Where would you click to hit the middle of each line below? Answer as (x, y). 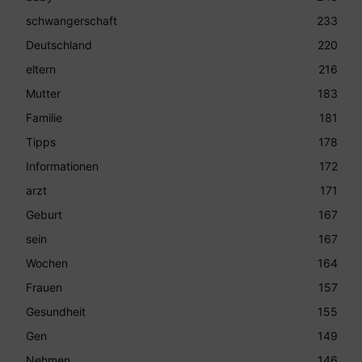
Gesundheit (56, 311)
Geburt (44, 214)
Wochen (47, 263)
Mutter (43, 93)
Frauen (44, 287)
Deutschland (59, 44)
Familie (44, 117)
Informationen (62, 166)
